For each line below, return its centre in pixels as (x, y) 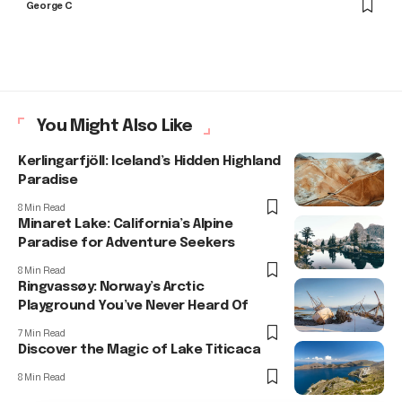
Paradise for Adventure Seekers (127, 243)
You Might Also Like (114, 126)
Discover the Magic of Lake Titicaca (140, 350)
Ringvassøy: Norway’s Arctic (111, 287)
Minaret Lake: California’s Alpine (126, 224)
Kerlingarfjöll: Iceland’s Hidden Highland (149, 161)
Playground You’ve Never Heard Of (133, 306)
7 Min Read (42, 332)
